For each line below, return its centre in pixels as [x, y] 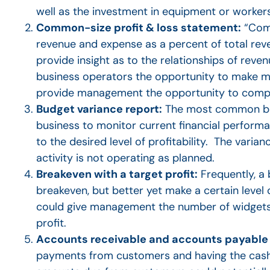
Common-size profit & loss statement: [139, 28]
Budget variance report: [99, 109]
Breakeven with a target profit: [117, 174]
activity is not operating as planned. [125, 158]
